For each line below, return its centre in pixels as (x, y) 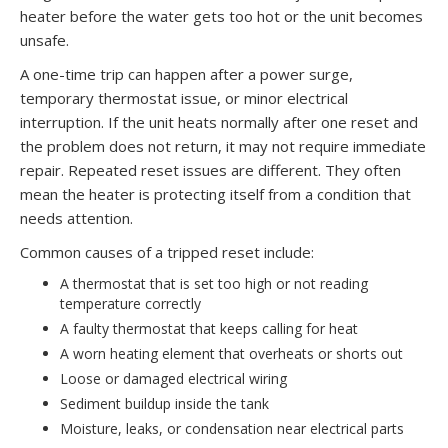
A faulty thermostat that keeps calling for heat (209, 328)
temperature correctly (130, 303)
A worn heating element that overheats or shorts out (231, 353)
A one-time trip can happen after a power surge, (186, 73)
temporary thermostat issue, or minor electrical (184, 97)
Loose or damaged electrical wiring (173, 378)
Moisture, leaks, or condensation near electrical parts (232, 428)
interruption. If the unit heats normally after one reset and (219, 121)
